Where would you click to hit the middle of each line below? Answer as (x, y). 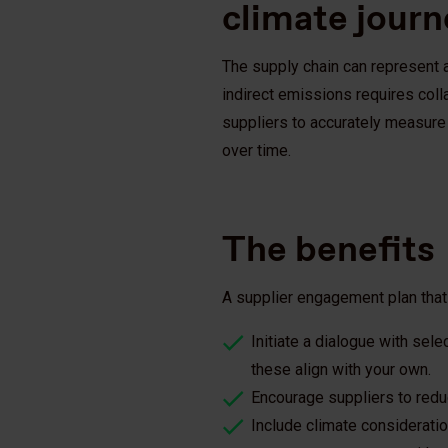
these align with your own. (341, 369)
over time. (256, 150)
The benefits (328, 247)
